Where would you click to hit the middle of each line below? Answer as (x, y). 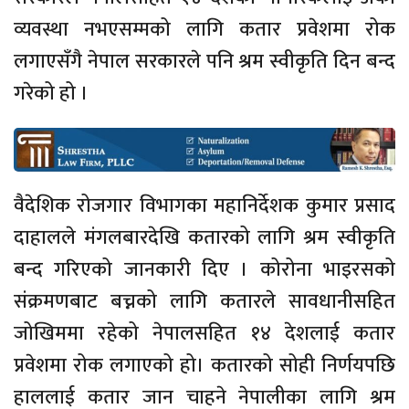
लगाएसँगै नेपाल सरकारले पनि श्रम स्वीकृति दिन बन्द (204, 61)
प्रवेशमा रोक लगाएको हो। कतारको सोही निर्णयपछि (204, 365)
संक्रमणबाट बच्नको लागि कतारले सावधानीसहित (204, 301)
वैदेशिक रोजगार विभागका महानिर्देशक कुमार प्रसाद (204, 205)
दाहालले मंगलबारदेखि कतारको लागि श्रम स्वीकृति (204, 237)
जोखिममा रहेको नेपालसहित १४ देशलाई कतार (204, 333)
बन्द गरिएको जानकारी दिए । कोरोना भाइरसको (204, 269)
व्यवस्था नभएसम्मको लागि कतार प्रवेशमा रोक (204, 29)
